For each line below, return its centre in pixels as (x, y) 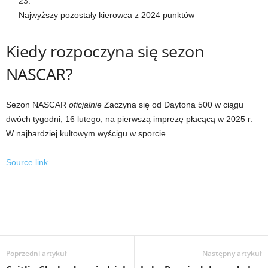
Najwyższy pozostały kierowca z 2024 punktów (106, 15)
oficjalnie (85, 104)
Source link (27, 162)
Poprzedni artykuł (36, 253)
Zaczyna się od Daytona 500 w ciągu (173, 104)
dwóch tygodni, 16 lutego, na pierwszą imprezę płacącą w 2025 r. (129, 119)
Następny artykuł (232, 253)
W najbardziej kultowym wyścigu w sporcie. (87, 133)
